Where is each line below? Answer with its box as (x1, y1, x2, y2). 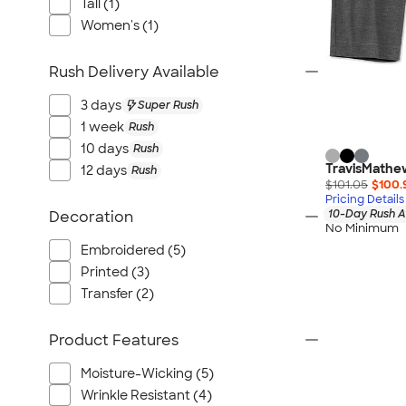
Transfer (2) (81, 285, 154, 302)
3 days (81, 97, 121, 113)
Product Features (49, 331, 179, 350)
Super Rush (138, 97, 198, 112)
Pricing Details (325, 191, 404, 207)
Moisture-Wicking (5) (81, 365, 214, 382)
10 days (81, 140, 129, 157)
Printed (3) (81, 264, 150, 280)
